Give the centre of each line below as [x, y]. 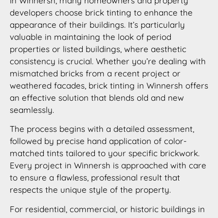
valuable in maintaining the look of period [91, 36]
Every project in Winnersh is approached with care [108, 165]
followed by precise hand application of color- [98, 141]
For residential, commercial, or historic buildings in [107, 209]
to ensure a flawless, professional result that [95, 178]
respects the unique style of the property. [90, 190]
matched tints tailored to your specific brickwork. [105, 153]
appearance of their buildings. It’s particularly [97, 24]
